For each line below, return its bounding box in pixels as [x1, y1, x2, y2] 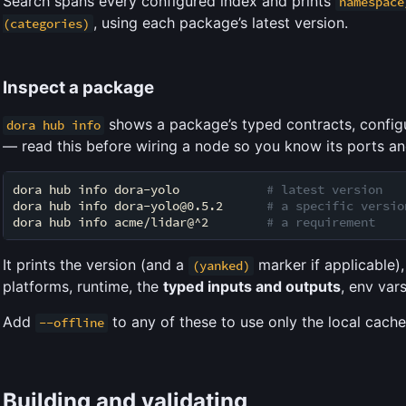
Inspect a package [3, 76, 154, 98]
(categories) [3, 14, 90, 32]
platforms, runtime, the [3, 277, 163, 296]
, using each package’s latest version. [93, 13, 349, 32]
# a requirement [266, 214, 375, 231]
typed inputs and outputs [163, 277, 341, 296]
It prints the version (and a [3, 256, 188, 275]
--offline [39, 314, 105, 332]
